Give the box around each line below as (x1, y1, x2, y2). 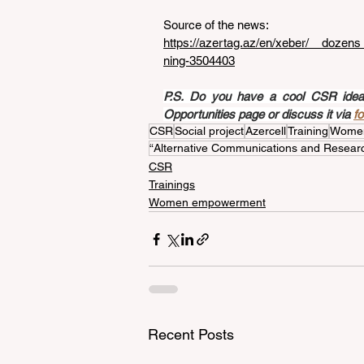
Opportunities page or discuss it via (163, 107, 353, 121)
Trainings (149, 178, 195, 191)
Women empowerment (149, 196, 266, 209)
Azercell (245, 124, 286, 137)
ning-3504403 (163, 54, 235, 67)
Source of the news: (163, 18, 271, 32)
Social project (175, 124, 244, 137)
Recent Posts (148, 326, 234, 343)
